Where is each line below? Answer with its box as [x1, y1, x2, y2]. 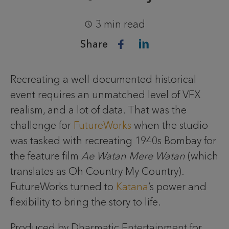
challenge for [10, 119, 74, 131]
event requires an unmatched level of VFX [10, 88, 201, 101]
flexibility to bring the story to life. [10, 196, 161, 208]
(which [185, 150, 218, 162]
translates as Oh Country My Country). [10, 165, 184, 177]
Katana [116, 180, 148, 193]
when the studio [131, 119, 208, 131]
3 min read [95, 18, 145, 30]
